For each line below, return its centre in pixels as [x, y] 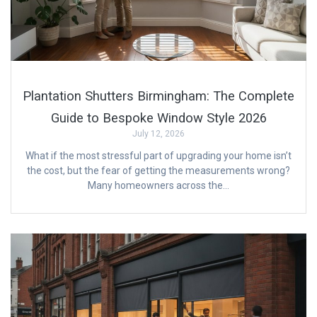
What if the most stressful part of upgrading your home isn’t [158, 155]
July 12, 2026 [158, 133]
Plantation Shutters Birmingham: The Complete [158, 96]
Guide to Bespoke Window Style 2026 [158, 117]
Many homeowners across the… [158, 185]
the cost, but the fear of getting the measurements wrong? [158, 170]
